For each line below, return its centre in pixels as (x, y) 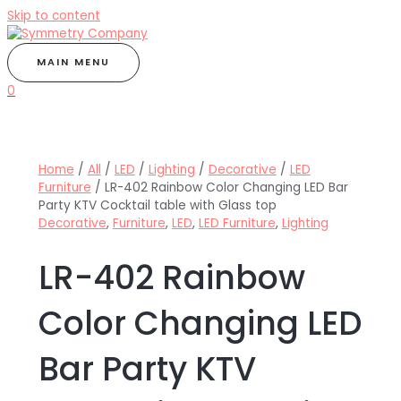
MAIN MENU (73, 62)
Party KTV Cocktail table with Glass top (157, 206)
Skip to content (54, 16)
